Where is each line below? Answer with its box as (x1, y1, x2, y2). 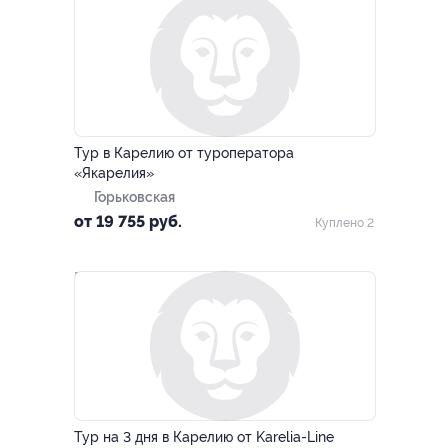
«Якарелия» (74, 165, 154, 181)
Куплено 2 (315, 216, 374, 230)
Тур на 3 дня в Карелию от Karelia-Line (74, 429, 334, 445)
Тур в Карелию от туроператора (74, 145, 294, 161)
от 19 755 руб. (74, 212, 182, 231)
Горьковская (94, 189, 175, 205)
